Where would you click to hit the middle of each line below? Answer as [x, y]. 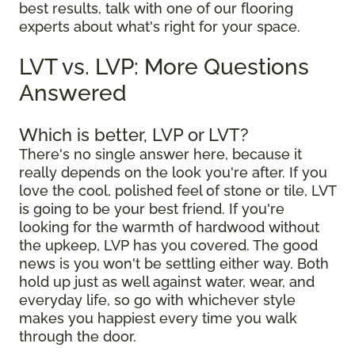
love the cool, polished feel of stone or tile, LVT [177, 191]
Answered [73, 93]
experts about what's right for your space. [160, 27]
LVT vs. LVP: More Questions [164, 67]
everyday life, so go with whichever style [157, 300]
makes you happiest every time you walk [158, 318]
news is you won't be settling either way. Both [174, 263]
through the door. [78, 336]
